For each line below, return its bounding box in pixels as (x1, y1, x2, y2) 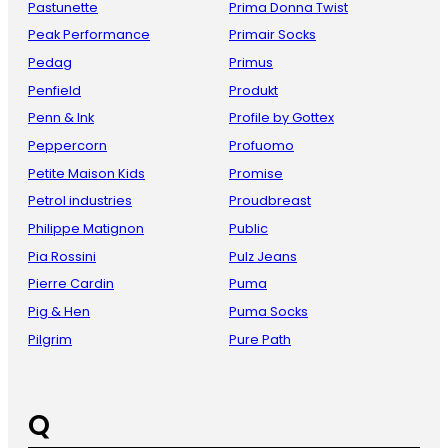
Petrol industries (28, 192, 132, 210)
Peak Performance (28, 26, 150, 44)
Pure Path (229, 330, 291, 348)
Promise (229, 164, 283, 182)
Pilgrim (28, 330, 72, 348)
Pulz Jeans (229, 247, 297, 265)
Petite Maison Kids (28, 164, 145, 182)
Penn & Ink (28, 109, 94, 127)
